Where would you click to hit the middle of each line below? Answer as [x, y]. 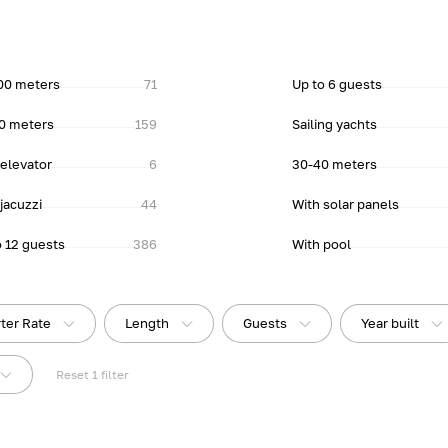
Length [147, 323]
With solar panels [345, 204]
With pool [321, 244]
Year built [390, 323]
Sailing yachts [334, 124]
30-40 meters [334, 164]
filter [115, 374]
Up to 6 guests [336, 84]
